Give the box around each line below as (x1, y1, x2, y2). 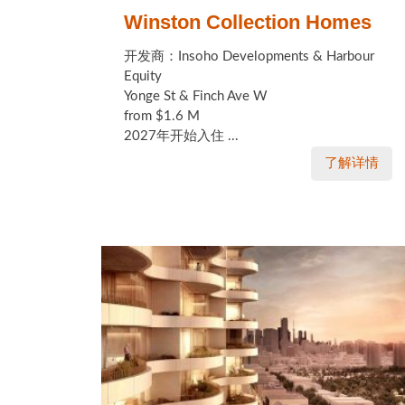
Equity (124, 70, 162, 83)
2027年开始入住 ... (124, 129, 239, 143)
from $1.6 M (124, 109, 200, 123)
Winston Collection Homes (124, 11, 372, 33)
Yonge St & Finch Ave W (124, 89, 268, 103)
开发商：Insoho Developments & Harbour (124, 50, 374, 63)
